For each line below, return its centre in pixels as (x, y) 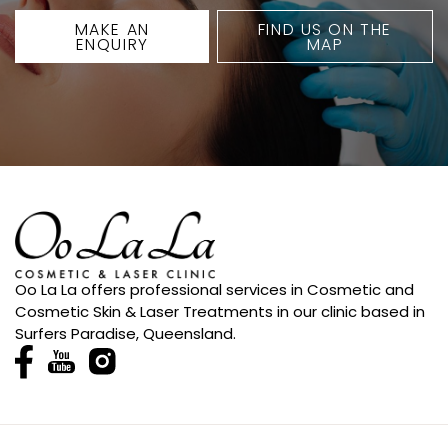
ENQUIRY (112, 44)
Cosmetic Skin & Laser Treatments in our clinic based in (220, 311)
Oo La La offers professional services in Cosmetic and (214, 289)
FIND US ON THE (324, 29)
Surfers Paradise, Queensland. (125, 333)
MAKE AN (112, 29)
